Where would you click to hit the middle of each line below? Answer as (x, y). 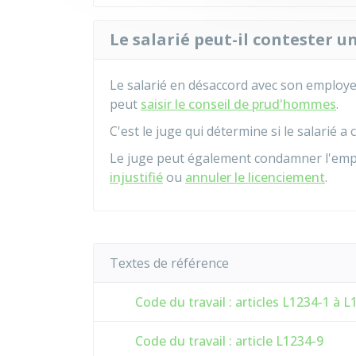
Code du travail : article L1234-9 (228, 341)
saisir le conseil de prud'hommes (238, 104)
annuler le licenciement (255, 177)
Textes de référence (169, 263)
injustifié (136, 177)
